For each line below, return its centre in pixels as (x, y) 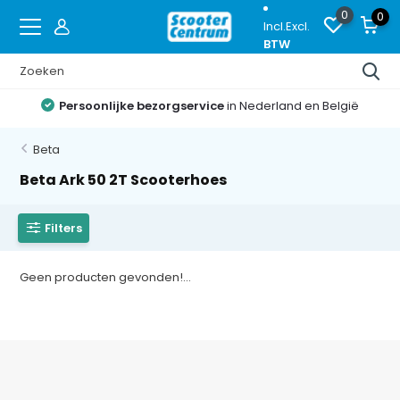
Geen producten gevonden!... (106, 277)
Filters (64, 228)
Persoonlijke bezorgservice (142, 105)
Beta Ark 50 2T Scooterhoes (124, 180)
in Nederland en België (292, 105)
